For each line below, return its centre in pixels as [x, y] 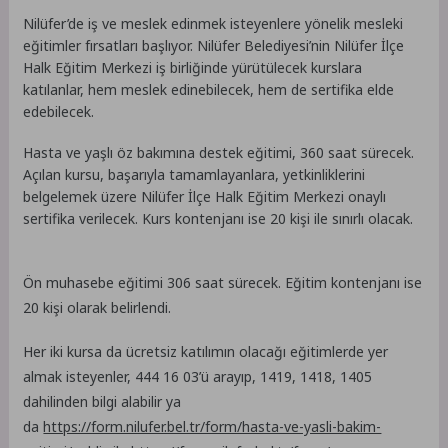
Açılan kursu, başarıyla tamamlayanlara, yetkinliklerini [194, 174]
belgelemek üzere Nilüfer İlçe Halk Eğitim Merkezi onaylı [205, 196]
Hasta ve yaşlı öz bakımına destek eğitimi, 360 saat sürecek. [219, 152]
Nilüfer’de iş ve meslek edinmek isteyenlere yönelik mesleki [213, 23]
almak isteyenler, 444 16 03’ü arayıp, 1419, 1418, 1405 [198, 377]
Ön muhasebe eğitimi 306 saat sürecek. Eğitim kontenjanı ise [223, 283]
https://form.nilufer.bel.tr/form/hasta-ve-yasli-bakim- [212, 427]
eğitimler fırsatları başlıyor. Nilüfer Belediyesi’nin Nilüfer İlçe [214, 45]
